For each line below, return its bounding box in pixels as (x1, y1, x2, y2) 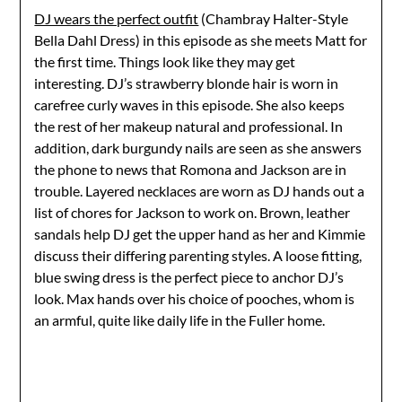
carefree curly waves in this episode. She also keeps (34, 95, 345, 113)
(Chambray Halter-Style (198, 9, 349, 27)
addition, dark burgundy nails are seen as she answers (34, 138, 363, 156)
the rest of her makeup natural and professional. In (34, 117, 344, 135)
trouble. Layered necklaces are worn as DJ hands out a (34, 181, 365, 199)
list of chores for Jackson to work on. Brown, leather (34, 203, 351, 221)
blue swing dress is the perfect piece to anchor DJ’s (34, 267, 345, 285)
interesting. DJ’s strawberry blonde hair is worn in (34, 74, 339, 92)
